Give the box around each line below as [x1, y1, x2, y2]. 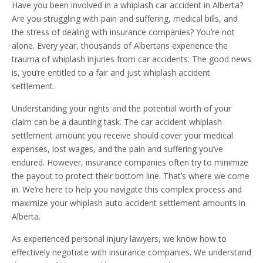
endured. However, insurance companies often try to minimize [12, 156, 248, 168]
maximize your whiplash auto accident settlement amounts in [12, 197, 245, 208]
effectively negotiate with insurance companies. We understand [12, 246, 251, 258]
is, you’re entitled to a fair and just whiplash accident [12, 66, 210, 78]
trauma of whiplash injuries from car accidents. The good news [12, 53, 251, 65]
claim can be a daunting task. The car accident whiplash [12, 116, 222, 127]
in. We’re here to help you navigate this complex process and [12, 183, 242, 195]
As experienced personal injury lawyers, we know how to [12, 232, 227, 244]
